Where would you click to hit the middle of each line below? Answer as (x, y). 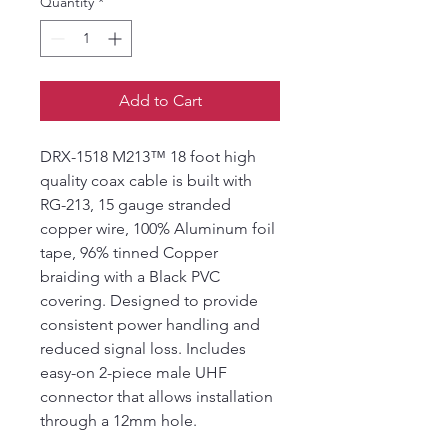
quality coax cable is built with (146, 180)
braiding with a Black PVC (130, 276)
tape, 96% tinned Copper (129, 252)
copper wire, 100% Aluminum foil (157, 228)
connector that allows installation (156, 396)
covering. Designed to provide (149, 300)
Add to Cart (160, 100)
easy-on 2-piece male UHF (133, 372)
